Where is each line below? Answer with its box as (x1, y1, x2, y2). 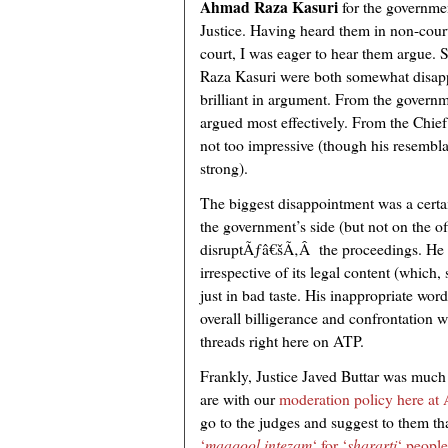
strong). (200, 157, 248, 179)
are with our (200, 388, 279, 410)
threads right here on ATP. (200, 330, 364, 352)
